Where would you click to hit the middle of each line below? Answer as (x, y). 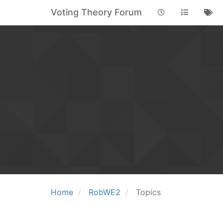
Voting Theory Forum (96, 12)
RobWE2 (105, 192)
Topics (148, 192)
